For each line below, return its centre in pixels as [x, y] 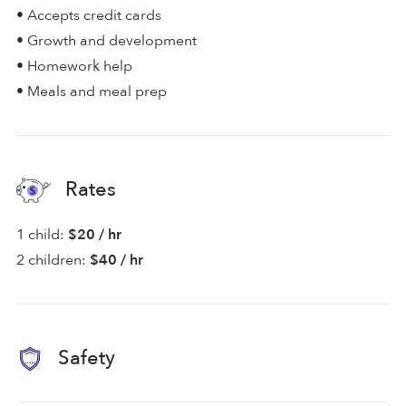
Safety [84, 358]
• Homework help [74, 66]
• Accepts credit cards [89, 15]
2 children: [51, 260]
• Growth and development [106, 40]
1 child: [40, 234]
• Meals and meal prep [92, 91]
